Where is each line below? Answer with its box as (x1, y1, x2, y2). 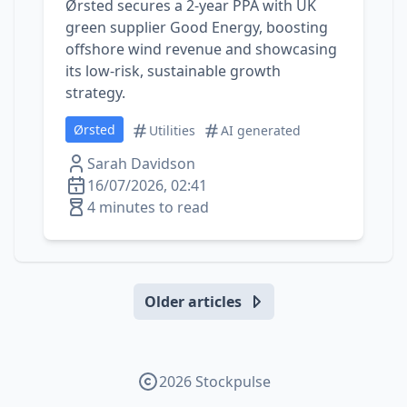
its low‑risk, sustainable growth (65, 61, 281, 81)
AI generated (221, 122, 301, 139)
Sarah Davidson (87, 154, 195, 174)
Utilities (149, 122, 195, 139)
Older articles (144, 292, 242, 312)
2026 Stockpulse (158, 372, 271, 392)
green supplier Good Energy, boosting (65, 17, 328, 37)
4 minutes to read (87, 197, 209, 217)
